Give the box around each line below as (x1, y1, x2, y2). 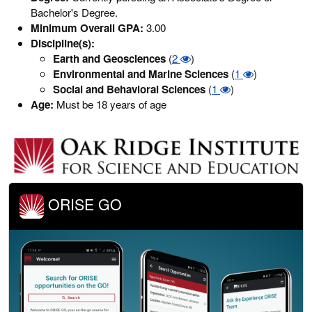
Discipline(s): (31, 35, 95, 51)
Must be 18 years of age (54, 96, 166, 111)
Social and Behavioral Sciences (53, 81, 205, 97)
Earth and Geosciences (53, 50, 166, 66)
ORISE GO (44, 194, 122, 215)
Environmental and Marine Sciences (53, 65, 228, 81)
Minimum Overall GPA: (31, 19, 143, 36)
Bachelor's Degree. (31, 4, 118, 19)
